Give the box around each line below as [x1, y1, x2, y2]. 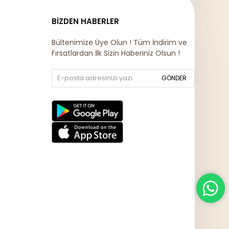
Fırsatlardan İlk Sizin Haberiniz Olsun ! [51, 48, 180, 58]
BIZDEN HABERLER [51, 16, 119, 27]
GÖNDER [161, 74, 187, 82]
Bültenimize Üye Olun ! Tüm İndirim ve [51, 37, 187, 48]
